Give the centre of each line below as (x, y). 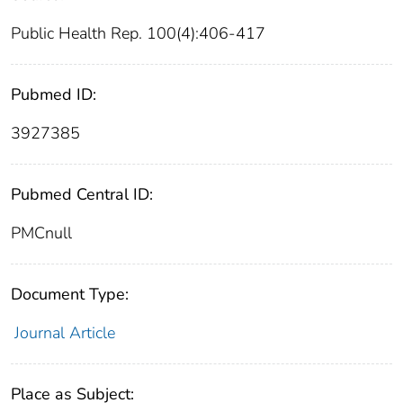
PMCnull (41, 233)
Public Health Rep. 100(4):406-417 (138, 34)
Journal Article (64, 333)
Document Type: (70, 295)
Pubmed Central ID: (82, 195)
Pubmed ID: (54, 95)
